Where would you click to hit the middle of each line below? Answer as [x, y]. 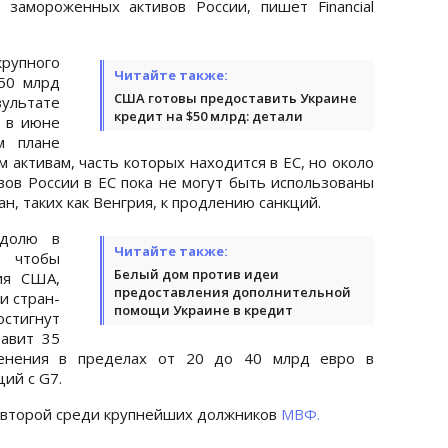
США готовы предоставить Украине [235, 97]
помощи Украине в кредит [203, 309]
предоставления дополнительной [232, 291]
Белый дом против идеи [196, 273]
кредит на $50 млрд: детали [208, 115]
